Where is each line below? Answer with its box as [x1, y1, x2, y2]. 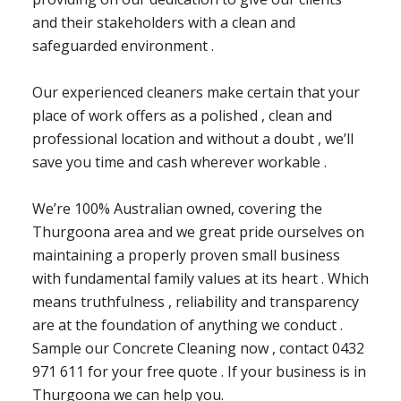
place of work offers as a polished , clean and [31, 106, 332, 126]
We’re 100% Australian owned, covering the [31, 199, 322, 219]
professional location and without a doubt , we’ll [31, 129, 354, 149]
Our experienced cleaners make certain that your [31, 82, 360, 103]
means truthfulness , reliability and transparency [31, 292, 359, 312]
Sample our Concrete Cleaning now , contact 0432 [31, 338, 364, 359]
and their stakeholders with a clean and [31, 13, 295, 33]
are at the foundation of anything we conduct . [31, 315, 343, 336]
